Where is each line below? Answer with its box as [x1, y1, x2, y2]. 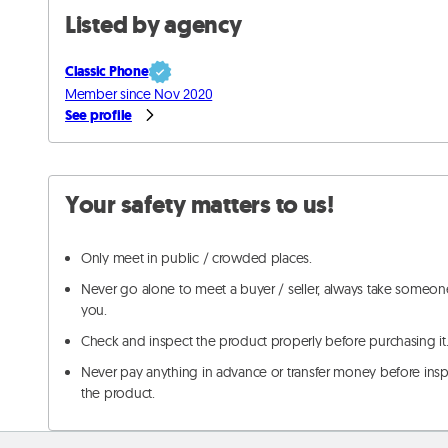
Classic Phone [65, 62, 149, 82]
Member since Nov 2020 [65, 84, 213, 103]
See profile [65, 105, 132, 125]
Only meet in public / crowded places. [81, 248, 312, 267]
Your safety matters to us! [65, 188, 334, 221]
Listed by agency [65, 8, 242, 41]
